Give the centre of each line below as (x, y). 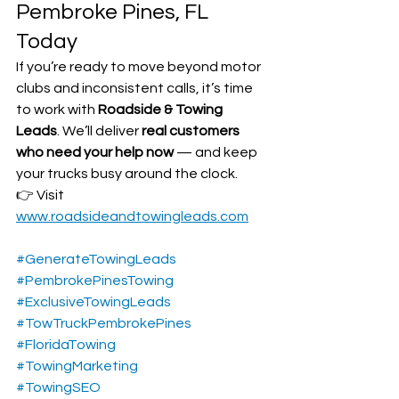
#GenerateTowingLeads (96, 260)
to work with (57, 110)
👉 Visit (41, 195)
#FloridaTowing (66, 345)
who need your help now (95, 153)
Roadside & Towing (162, 110)
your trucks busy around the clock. (127, 174)
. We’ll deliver (99, 131)
